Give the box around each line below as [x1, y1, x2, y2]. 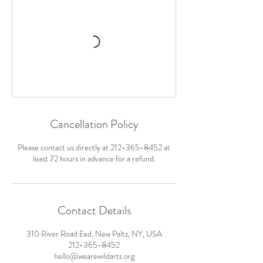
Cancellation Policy [49, 116, 139, 133]
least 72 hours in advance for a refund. [32, 153, 156, 165]
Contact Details [57, 202, 131, 220]
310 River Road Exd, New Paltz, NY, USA [26, 228, 162, 240]
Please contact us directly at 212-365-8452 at [18, 141, 170, 154]
